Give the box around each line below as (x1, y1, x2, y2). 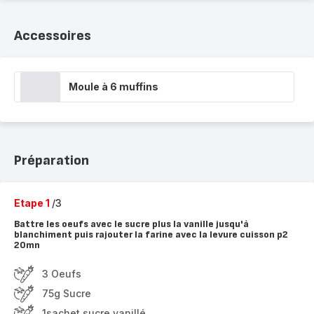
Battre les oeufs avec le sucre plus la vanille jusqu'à (14, 218, 249, 230)
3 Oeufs (42, 268, 81, 280)
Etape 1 (14, 197, 52, 209)
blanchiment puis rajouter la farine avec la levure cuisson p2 (14, 228, 288, 240)
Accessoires (14, 27, 91, 44)
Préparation (14, 152, 89, 169)
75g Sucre (42, 287, 91, 299)
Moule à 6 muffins (69, 81, 158, 93)
